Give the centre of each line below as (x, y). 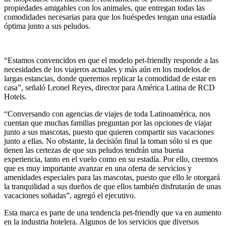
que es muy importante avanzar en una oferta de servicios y (98, 168)
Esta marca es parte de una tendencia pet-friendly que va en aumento (113, 212)
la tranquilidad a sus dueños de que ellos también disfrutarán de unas (112, 186)
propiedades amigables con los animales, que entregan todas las (104, 8)
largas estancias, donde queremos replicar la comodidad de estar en (110, 78)
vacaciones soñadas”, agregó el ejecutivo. (70, 195)
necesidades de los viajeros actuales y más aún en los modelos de (107, 69)
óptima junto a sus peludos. (47, 26)
